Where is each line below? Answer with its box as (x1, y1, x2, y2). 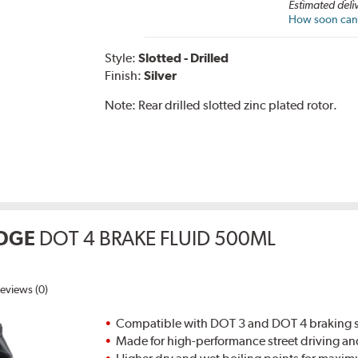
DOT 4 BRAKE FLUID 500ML (39, 226, 276, 251)
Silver (144, 68, 177, 84)
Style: (105, 50, 139, 66)
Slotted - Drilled (138, 50, 229, 66)
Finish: (105, 68, 145, 84)
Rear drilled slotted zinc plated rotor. (138, 97, 338, 113)
